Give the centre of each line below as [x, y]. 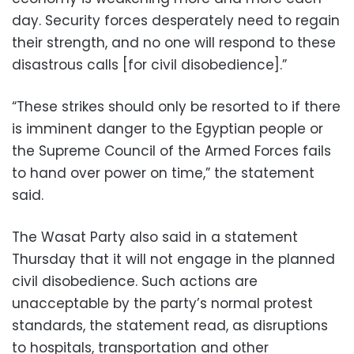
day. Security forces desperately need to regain [176, 20]
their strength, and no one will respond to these [174, 42]
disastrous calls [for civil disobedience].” [149, 64]
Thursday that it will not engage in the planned [173, 259]
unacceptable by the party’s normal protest [162, 303]
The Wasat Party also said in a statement [155, 237]
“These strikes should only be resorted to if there [176, 106]
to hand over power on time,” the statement [163, 173]
